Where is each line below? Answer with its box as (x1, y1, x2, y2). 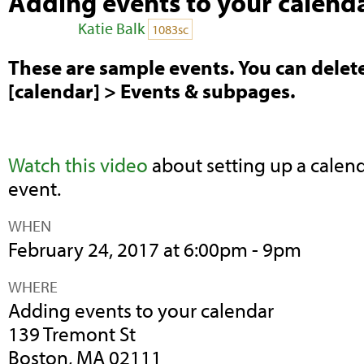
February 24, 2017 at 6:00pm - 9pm (8, 236, 301, 262)
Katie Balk (78, 18, 145, 38)
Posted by (8, 18, 78, 38)
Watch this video (8, 152, 148, 178)
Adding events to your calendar (8, 297, 274, 323)
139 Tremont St (8, 320, 136, 346)
